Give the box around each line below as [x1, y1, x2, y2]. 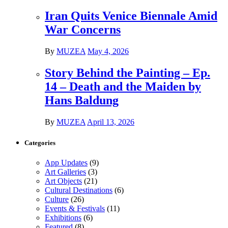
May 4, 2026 [88, 46, 129, 55]
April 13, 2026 [87, 117, 134, 126]
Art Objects [45, 176, 82, 185]
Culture [45, 194, 69, 204]
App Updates [45, 158, 88, 167]
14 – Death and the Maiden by [45, 79, 201, 93]
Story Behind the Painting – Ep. [45, 66, 210, 79]
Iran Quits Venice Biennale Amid [45, 9, 217, 22]
